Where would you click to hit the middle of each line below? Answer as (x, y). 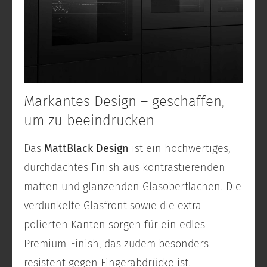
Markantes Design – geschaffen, (124, 102)
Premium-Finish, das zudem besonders (116, 244)
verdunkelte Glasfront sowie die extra (113, 206)
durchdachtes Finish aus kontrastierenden (125, 168)
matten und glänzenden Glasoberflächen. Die (133, 187)
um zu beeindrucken (89, 121)
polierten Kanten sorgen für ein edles (114, 225)
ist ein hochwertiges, (180, 149)
